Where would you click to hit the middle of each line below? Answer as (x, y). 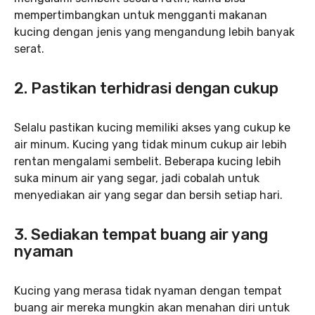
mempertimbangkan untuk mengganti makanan (141, 15)
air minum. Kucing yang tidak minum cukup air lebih (150, 144)
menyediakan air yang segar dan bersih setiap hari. (148, 195)
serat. (29, 49)
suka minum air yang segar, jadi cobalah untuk (137, 178)
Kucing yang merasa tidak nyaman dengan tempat (148, 290)
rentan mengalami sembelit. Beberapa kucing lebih (148, 161)
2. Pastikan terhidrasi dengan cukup (146, 88)
